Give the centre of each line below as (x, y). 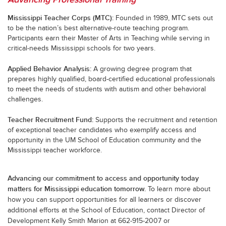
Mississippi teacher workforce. (55, 150)
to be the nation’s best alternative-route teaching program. (98, 28)
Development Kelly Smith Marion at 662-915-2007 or (89, 221)
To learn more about (179, 189)
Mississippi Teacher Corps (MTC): (61, 18)
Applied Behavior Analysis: (49, 69)
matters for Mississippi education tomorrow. (78, 189)
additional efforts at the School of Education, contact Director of (106, 210)
